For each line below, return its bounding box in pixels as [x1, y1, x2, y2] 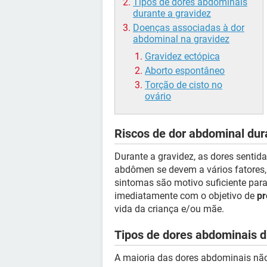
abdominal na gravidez [133, 33, 229, 45]
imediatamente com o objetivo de [114, 190, 257, 201]
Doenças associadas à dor [133, 22, 244, 33]
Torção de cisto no [145, 79, 222, 91]
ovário [145, 91, 171, 102]
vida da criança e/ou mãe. [114, 203, 224, 215]
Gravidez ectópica [145, 51, 220, 62]
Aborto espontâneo [145, 65, 225, 76]
